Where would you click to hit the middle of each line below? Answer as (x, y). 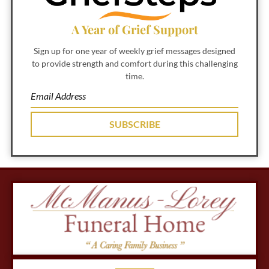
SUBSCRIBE (134, 124)
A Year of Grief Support (134, 29)
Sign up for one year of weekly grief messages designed (134, 51)
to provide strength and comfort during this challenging (134, 64)
